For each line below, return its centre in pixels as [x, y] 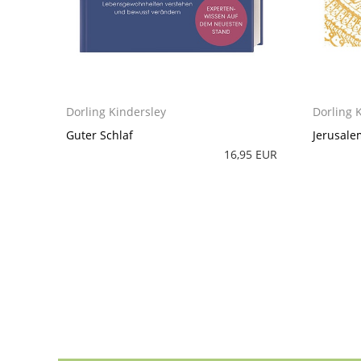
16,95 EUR [250, 155]
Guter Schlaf [100, 135]
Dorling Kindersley [116, 112]
